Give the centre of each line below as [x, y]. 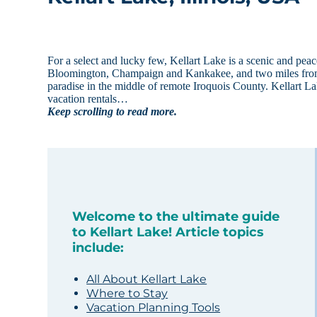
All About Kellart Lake [147, 279]
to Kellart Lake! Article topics [168, 232]
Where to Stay [127, 294]
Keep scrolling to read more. [113, 112]
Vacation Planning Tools [154, 308]
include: [98, 248]
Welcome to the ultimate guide [176, 217]
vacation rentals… [88, 99]
